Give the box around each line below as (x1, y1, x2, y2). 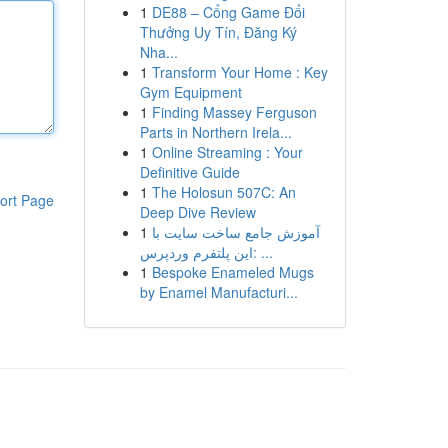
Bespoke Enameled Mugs (151, 262, 314, 282)
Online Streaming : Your (151, 142, 303, 162)
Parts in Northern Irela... (139, 122, 292, 142)
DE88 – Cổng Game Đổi (151, 2, 305, 22)
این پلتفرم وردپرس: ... (252, 242, 273, 262)
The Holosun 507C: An (151, 182, 296, 202)
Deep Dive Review (139, 202, 256, 222)
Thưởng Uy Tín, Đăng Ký (139, 22, 297, 42)
